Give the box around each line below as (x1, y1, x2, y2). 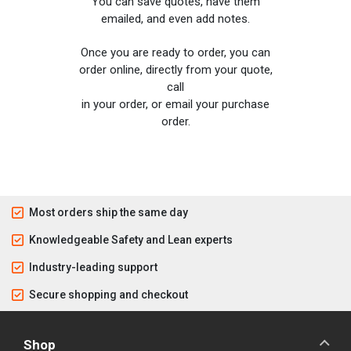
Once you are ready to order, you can (81, 45, 270, 60)
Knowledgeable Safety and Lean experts (29, 233, 233, 246)
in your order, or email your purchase (81, 97, 270, 112)
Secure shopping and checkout (29, 288, 188, 301)
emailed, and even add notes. (101, 12, 250, 27)
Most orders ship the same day (29, 205, 188, 219)
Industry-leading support (29, 260, 157, 273)
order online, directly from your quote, (78, 63, 273, 78)
